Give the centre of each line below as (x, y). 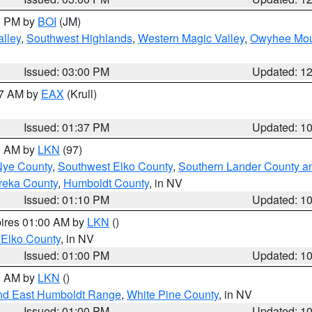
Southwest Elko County (115, 166)
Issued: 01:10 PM (67, 200)
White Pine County (173, 294)
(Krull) (80, 94)
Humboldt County (106, 183)
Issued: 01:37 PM (67, 127)
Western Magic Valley (191, 38)
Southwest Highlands (79, 38)
